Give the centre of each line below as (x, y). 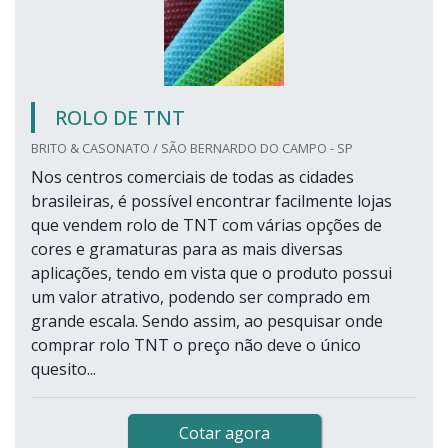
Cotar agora (224, 433)
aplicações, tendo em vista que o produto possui (211, 273)
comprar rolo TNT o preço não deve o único (196, 345)
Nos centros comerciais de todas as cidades (192, 177)
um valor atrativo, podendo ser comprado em (200, 297)
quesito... (63, 369)
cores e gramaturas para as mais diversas (187, 249)
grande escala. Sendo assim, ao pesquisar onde (207, 321)
